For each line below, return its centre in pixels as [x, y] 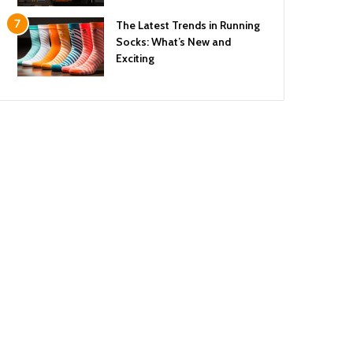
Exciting [136, 58]
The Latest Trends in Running [188, 25]
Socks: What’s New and [174, 42]
